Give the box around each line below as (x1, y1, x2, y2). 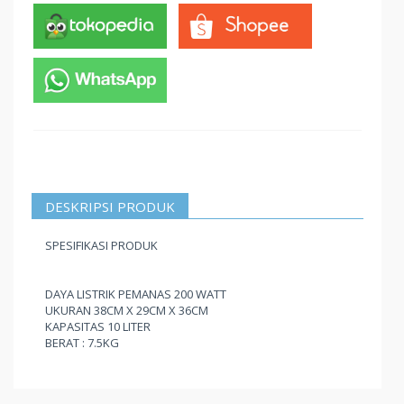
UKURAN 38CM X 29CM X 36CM (45, 302, 208, 318)
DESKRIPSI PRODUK (45, 197, 175, 216)
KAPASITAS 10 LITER (45, 318, 151, 335)
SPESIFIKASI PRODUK (45, 237, 158, 253)
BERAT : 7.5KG (45, 335, 119, 351)
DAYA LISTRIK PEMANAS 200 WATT (45, 286, 226, 302)
